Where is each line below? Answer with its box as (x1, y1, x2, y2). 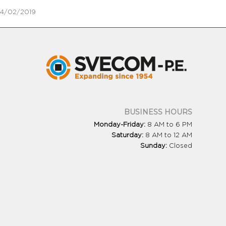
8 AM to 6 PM (147, 122, 192, 129)
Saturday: (111, 132, 145, 139)
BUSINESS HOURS (124, 107, 192, 117)
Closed (169, 143, 192, 150)
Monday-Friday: (94, 122, 147, 129)
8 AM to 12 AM (145, 132, 192, 139)
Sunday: (140, 143, 169, 150)
